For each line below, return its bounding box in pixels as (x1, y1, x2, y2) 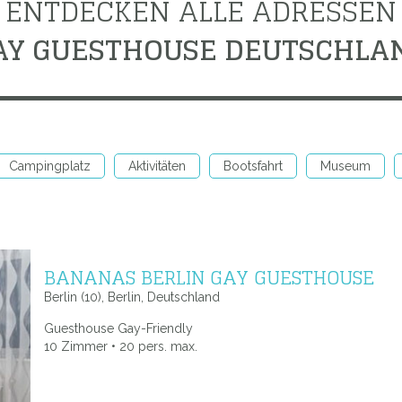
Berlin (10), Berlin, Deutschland (44, 290, 220, 304)
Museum (320, 159, 371, 173)
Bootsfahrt (223, 159, 283, 173)
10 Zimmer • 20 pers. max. (44, 339, 197, 354)
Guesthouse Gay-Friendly (44, 321, 193, 336)
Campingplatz (9, 159, 91, 173)
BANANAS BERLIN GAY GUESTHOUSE (44, 260, 374, 294)
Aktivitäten (128, 159, 186, 173)
